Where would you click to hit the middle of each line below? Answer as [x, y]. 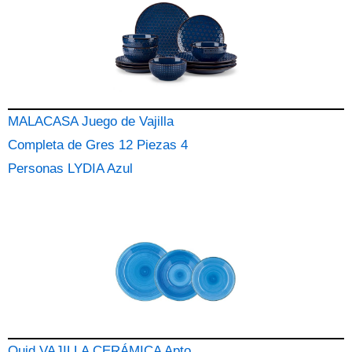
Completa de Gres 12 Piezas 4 [98, 145]
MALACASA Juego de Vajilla [91, 121]
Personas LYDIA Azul [70, 169]
